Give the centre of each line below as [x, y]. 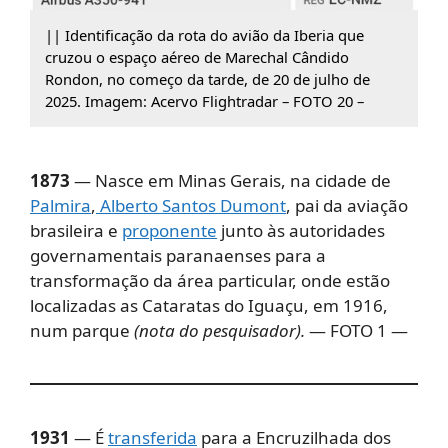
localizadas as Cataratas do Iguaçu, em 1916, [209, 305]
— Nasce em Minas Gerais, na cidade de [232, 180]
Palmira [60, 205]
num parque [82, 330]
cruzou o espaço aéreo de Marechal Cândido [196, 57]
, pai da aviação [347, 205]
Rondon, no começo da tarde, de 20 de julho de [207, 79]
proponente [169, 230]
